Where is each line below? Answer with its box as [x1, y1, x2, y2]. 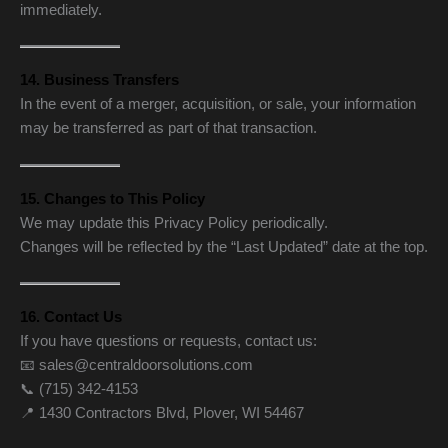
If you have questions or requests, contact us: [20, 332, 317, 349]
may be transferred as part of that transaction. [20, 120, 317, 137]
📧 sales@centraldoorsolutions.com [20, 356, 253, 373]
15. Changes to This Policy [20, 190, 205, 207]
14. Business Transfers [20, 72, 179, 89]
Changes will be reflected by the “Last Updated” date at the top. [20, 238, 428, 255]
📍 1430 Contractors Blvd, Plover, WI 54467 [20, 404, 304, 421]
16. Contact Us [20, 308, 122, 325]
